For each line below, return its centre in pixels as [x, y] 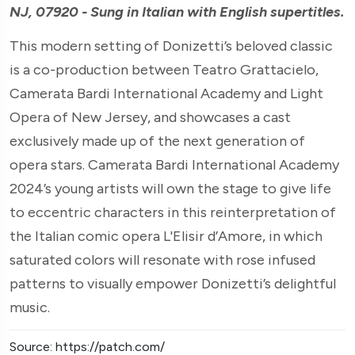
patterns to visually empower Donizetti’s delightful [173, 283]
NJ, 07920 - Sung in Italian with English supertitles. [177, 11]
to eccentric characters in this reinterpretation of [173, 212]
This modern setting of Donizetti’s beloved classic [171, 46]
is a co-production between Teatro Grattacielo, [164, 69]
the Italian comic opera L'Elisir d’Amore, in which [166, 236]
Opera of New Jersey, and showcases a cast [150, 117]
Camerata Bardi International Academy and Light [166, 93]
